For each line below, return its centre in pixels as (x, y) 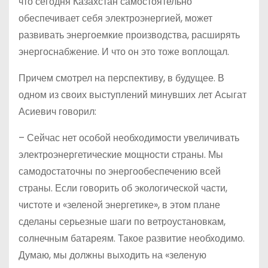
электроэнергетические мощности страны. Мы (121, 154)
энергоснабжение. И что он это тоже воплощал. (124, 51)
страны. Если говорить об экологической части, (123, 188)
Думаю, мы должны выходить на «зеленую (112, 255)
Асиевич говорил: (57, 111)
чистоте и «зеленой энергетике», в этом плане (119, 205)
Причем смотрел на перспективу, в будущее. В (121, 78)
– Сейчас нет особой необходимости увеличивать (129, 138)
